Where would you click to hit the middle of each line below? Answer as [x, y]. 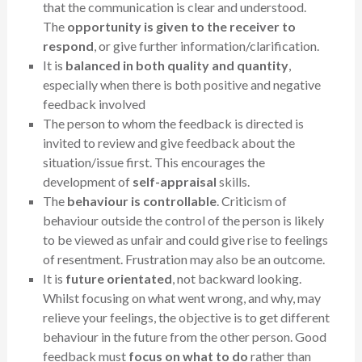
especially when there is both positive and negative [181, 85]
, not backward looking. [236, 279]
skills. [233, 182]
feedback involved [94, 104]
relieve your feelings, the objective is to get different [186, 318]
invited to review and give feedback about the [168, 143]
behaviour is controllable [141, 201]
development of [87, 182]
